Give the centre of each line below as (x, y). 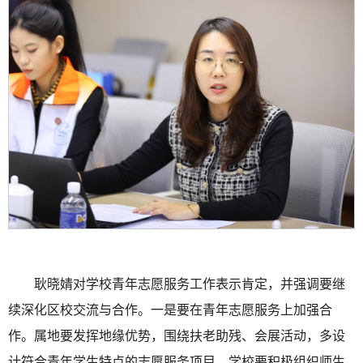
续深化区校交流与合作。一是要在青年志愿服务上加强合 (170, 310)
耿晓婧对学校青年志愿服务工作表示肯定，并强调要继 (190, 284)
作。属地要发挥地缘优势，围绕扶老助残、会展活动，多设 (177, 335)
